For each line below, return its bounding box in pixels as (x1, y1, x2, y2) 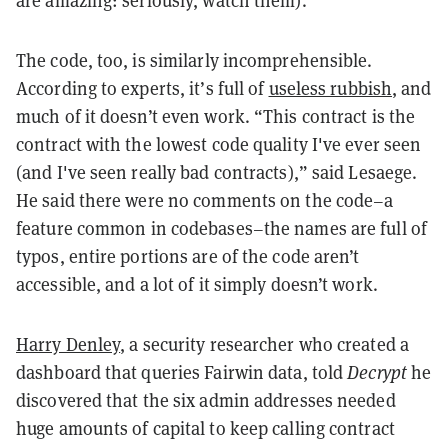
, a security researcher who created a (120, 333, 409, 357)
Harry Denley (16, 333, 121, 357)
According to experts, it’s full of (16, 77, 269, 101)
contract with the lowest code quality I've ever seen (16, 133, 422, 157)
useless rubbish (268, 77, 393, 101)
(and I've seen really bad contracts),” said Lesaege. (16, 161, 418, 185)
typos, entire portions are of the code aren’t (16, 245, 360, 269)
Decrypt (347, 361, 407, 385)
